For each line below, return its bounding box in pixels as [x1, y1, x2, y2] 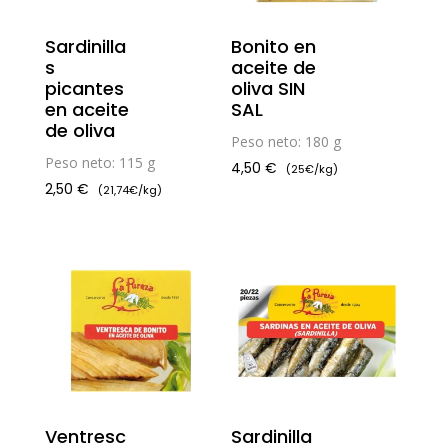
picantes [44, 76, 124, 102]
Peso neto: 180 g [231, 132, 342, 152]
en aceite [44, 97, 129, 123]
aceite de [231, 55, 317, 81]
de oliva [44, 118, 115, 144]
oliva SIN [231, 76, 306, 102]
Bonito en [231, 34, 317, 60]
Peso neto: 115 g [44, 153, 155, 173]
